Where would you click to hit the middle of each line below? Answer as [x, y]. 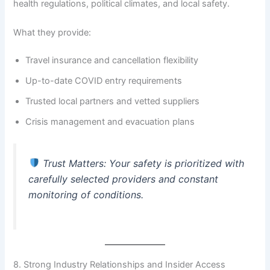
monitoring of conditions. [86, 194]
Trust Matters [73, 163]
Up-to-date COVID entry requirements [104, 80]
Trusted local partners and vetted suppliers [113, 101]
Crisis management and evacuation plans [110, 121]
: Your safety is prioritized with [174, 163]
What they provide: [52, 32]
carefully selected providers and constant [124, 179]
